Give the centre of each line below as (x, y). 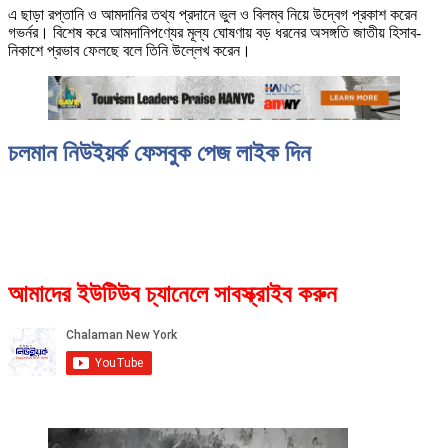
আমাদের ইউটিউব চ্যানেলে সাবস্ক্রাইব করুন (172, 293)
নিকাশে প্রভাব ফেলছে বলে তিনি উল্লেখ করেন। (129, 51)
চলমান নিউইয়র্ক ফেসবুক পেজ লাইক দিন (159, 153)
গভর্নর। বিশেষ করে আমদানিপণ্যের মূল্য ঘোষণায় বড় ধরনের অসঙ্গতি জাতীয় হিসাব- (214, 33)
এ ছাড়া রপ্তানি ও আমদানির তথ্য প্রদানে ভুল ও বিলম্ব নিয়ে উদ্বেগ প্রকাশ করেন (212, 15)
